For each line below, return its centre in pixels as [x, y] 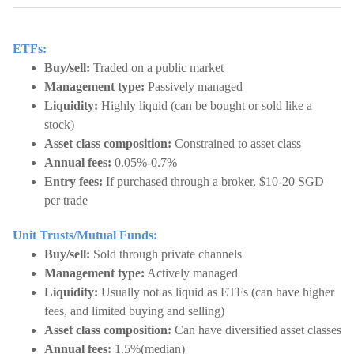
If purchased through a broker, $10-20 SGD [213, 181]
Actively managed [191, 273]
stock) [59, 124]
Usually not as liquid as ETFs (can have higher [216, 292]
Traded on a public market [157, 68]
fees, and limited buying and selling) [134, 311]
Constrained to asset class [236, 143]
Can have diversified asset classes [256, 330]
